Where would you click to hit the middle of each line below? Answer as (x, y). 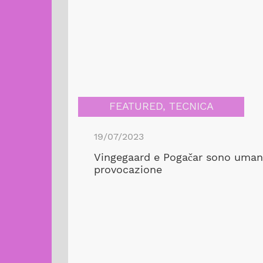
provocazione (128, 169)
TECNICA (191, 107)
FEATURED (136, 107)
